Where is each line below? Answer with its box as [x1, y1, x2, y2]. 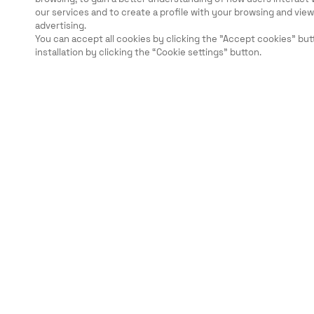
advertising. [35, 20, 86, 32]
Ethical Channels [35, 201, 115, 214]
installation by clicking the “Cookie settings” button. [35, 46, 261, 58]
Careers [35, 177, 70, 190]
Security [35, 153, 76, 166]
